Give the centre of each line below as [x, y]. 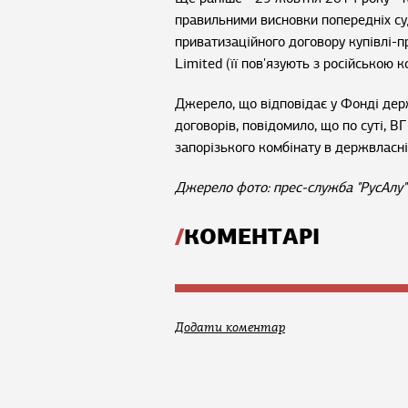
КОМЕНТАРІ [252, 237]
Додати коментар [230, 327]
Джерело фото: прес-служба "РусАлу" [291, 188]
